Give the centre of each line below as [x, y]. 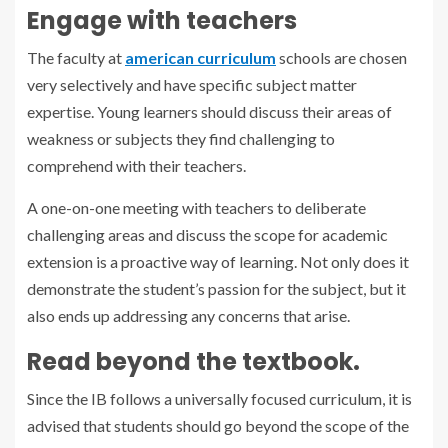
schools [305, 57]
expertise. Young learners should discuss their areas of [209, 111]
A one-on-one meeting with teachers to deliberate [196, 207]
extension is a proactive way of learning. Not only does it [218, 261]
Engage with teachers [162, 20]
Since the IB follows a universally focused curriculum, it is [219, 398]
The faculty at [76, 57]
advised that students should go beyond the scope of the [218, 425]
